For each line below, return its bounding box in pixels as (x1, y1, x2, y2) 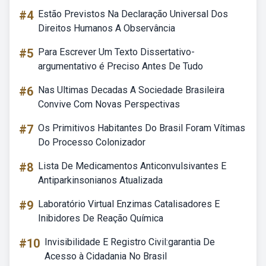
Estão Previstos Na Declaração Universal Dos (38, 8, 228, 20)
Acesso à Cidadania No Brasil (45, 251, 167, 262)
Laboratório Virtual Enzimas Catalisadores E (38, 198, 220, 210)
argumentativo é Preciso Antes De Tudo (38, 61, 203, 72)
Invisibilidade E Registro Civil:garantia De (45, 236, 215, 248)
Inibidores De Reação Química (38, 213, 163, 224)
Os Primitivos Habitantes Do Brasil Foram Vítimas (38, 122, 245, 134)
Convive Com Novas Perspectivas (38, 99, 180, 110)
